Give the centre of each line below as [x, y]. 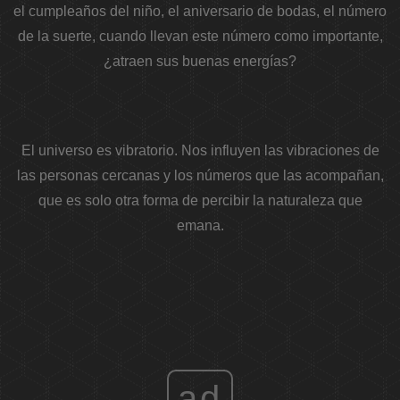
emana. [200, 226]
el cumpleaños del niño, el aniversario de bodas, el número [200, 12]
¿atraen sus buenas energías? [200, 62]
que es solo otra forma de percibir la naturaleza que [200, 201]
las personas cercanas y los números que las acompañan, [200, 176]
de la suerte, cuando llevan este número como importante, [200, 37]
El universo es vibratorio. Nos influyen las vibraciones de [200, 151]
